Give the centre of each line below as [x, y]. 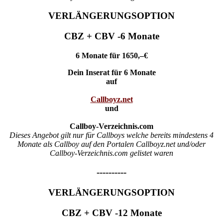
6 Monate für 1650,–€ [111, 55]
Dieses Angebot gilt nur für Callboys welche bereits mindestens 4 [111, 135]
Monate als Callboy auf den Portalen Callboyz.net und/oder [111, 144]
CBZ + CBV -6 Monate [111, 36]
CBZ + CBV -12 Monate [111, 213]
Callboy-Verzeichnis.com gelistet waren [111, 153]
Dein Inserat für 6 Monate [111, 72]
